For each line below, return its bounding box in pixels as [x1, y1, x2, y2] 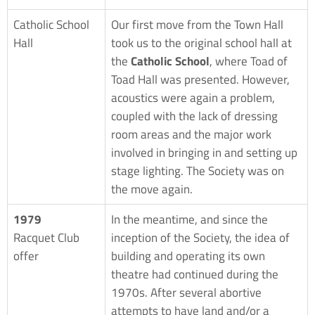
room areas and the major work [111, 124, 271, 143]
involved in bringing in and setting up [111, 143, 297, 162]
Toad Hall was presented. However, [111, 70, 290, 89]
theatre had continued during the [111, 264, 278, 283]
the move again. [111, 179, 193, 198]
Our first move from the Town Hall [111, 15, 283, 34]
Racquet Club [13, 228, 79, 247]
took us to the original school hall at [111, 33, 292, 52]
